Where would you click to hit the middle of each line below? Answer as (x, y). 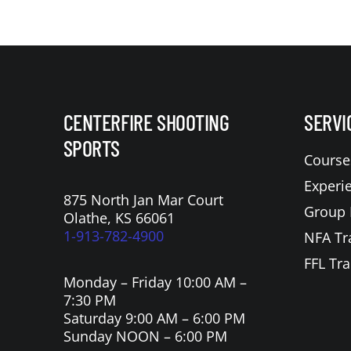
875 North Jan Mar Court (143, 200)
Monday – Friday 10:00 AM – (155, 282)
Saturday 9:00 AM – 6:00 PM (154, 318)
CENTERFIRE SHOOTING (146, 123)
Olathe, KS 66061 (119, 218)
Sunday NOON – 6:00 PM (145, 337)
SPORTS (92, 148)
